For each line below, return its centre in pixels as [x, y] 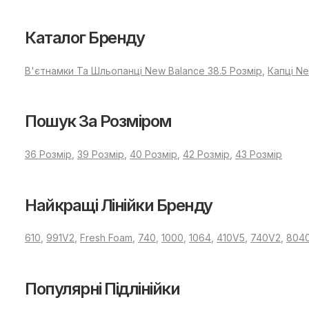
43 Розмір [259, 154]
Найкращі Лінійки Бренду [119, 205]
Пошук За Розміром [98, 121]
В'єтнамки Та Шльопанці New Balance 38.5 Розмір [143, 70]
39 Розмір [101, 154]
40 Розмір [153, 154]
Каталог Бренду [84, 37]
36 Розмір [48, 154]
